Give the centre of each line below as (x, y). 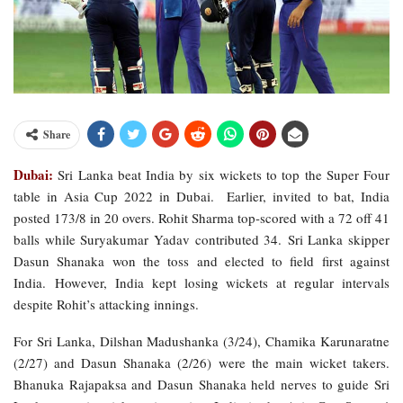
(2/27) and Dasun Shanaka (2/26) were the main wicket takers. (201, 363)
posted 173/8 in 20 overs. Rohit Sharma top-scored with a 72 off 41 (201, 218)
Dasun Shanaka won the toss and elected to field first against (201, 261)
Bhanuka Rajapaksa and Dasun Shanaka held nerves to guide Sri (201, 385)
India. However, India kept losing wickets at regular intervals (201, 283)
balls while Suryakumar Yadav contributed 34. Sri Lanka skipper (201, 240)
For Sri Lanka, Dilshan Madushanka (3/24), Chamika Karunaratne (201, 341)
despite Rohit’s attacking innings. (106, 304)
